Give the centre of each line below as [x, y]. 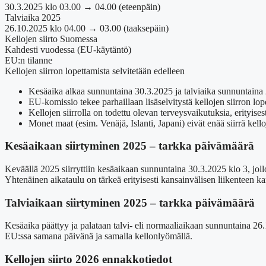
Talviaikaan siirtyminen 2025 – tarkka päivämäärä [130, 202]
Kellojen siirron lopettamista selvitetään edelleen [95, 71]
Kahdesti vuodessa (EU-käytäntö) [68, 49]
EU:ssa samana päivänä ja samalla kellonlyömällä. [99, 236]
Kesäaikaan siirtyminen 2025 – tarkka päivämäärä [129, 146]
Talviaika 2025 [33, 17]
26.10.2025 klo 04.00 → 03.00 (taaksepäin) [87, 28]
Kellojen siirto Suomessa [51, 39]
